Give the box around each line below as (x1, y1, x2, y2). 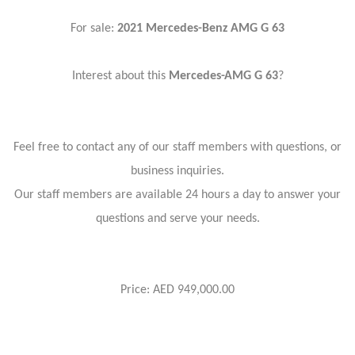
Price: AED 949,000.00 (120, 284, 235, 296)
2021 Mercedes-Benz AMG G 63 (117, 22, 284, 35)
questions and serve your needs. (95, 212, 260, 225)
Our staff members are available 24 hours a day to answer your (14, 189, 341, 201)
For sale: (71, 22, 117, 35)
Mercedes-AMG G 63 (168, 70, 278, 82)
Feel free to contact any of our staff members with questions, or (13, 141, 342, 154)
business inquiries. (131, 165, 224, 177)
